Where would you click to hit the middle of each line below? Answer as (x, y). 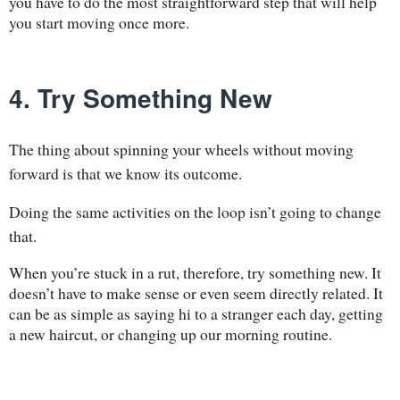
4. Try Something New (141, 97)
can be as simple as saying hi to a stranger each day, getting (196, 313)
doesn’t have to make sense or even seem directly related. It (196, 292)
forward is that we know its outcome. (125, 173)
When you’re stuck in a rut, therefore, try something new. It (195, 272)
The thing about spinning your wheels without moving (181, 149)
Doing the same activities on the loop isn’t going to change (195, 211)
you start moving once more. (99, 22)
